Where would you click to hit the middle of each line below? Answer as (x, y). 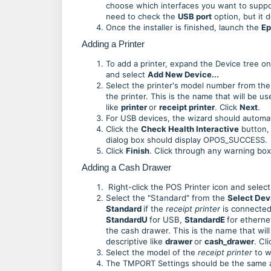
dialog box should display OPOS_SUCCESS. (187, 140)
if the (155, 209)
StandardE (206, 220)
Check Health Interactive (190, 129)
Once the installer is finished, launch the (184, 27)
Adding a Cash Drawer (126, 167)
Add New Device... (183, 74)
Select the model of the (152, 252)
